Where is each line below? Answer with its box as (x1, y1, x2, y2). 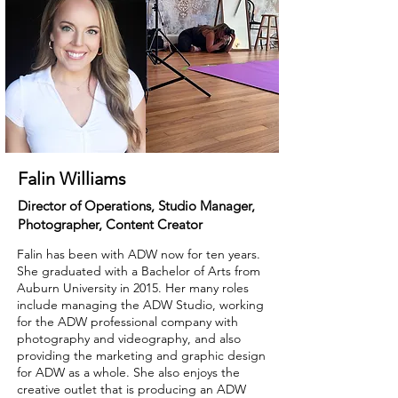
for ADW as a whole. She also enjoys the (17, 364, 240, 380)
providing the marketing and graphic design (17, 347, 266, 363)
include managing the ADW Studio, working (17, 297, 264, 313)
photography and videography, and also (17, 330, 241, 346)
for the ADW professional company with (17, 314, 238, 330)
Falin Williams (18, 168, 126, 189)
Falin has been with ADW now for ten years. (17, 246, 260, 262)
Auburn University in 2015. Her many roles (17, 280, 249, 296)
